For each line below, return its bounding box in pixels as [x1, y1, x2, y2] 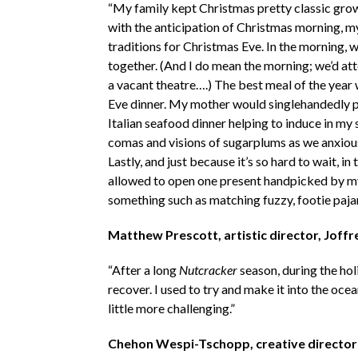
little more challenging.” [107, 300, 235, 316]
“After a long [107, 262, 179, 278]
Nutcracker [178, 262, 237, 278]
